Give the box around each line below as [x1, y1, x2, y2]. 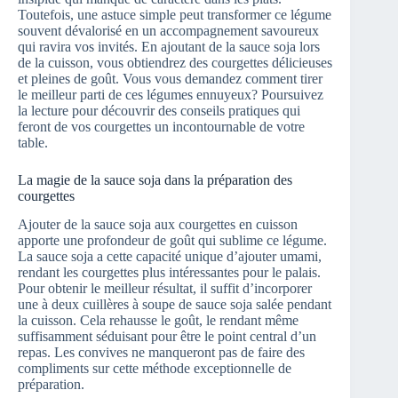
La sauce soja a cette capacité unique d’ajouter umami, [18, 249, 322, 265]
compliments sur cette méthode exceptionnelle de [18, 361, 291, 377]
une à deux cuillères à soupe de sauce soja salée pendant [18, 297, 331, 313]
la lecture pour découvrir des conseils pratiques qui [18, 102, 300, 118]
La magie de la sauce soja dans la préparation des [18, 171, 292, 187]
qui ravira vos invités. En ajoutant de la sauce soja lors [18, 38, 320, 54]
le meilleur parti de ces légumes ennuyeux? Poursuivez [18, 86, 323, 102]
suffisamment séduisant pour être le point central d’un [18, 329, 316, 345]
